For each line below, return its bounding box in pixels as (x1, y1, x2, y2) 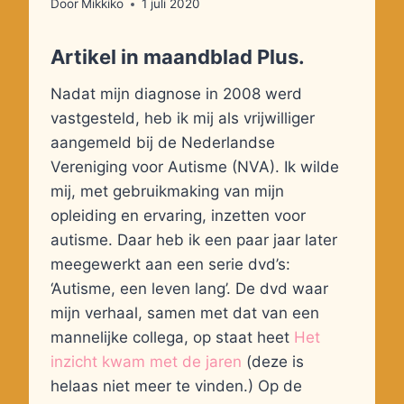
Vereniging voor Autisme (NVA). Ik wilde (50, 158, 339, 177)
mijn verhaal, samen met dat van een (50, 304, 319, 323)
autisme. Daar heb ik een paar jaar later (50, 231, 337, 250)
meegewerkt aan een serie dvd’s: (50, 255, 290, 274)
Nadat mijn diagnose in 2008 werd (50, 85, 302, 104)
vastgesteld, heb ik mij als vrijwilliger (50, 109, 315, 128)
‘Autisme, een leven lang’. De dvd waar (50, 280, 328, 298)
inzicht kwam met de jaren (50, 353, 242, 372)
